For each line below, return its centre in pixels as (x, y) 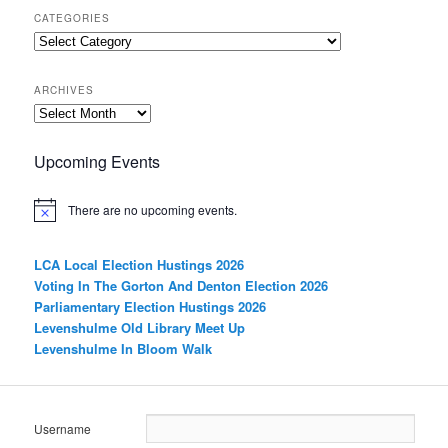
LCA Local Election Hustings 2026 (139, 264)
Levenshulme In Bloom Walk (123, 348)
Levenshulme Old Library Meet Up (140, 327)
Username (63, 429)
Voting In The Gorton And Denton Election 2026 (181, 285)
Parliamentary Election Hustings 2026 (150, 306)
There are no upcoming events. (153, 209)
